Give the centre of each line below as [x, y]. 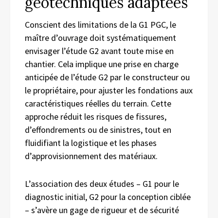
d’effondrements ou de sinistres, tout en [98, 129]
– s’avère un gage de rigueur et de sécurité [102, 210]
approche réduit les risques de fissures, [96, 116]
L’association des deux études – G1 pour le [102, 183]
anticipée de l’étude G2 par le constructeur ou [107, 77]
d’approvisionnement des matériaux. [91, 156]
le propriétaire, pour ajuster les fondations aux [109, 90]
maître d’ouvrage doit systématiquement [100, 37]
